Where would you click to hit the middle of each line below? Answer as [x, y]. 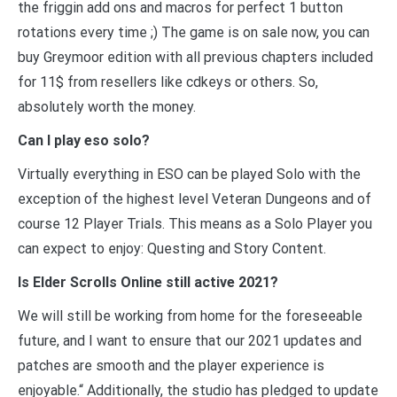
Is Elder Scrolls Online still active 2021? [148, 282]
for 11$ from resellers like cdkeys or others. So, [168, 82]
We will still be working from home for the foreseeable [190, 315]
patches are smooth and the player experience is [171, 365]
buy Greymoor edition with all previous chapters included [195, 57]
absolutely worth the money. [107, 106]
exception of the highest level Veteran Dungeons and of [195, 198]
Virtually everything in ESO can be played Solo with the [189, 174]
